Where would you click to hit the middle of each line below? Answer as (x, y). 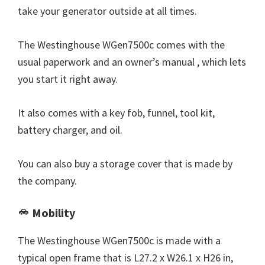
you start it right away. (68, 79)
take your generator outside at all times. (107, 11)
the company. (47, 181)
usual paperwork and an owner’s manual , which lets (132, 62)
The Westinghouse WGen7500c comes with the (121, 45)
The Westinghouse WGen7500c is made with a (119, 241)
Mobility (52, 213)
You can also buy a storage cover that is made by (125, 164)
